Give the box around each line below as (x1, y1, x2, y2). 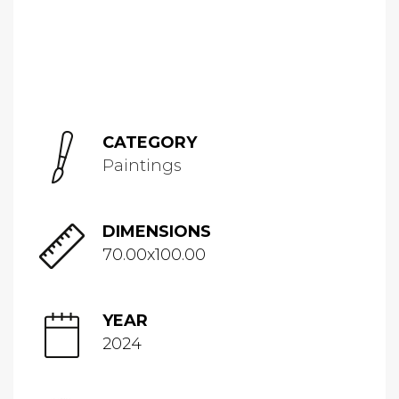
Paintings (102, 156, 182, 176)
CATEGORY (102, 133, 197, 153)
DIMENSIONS (102, 222, 211, 242)
